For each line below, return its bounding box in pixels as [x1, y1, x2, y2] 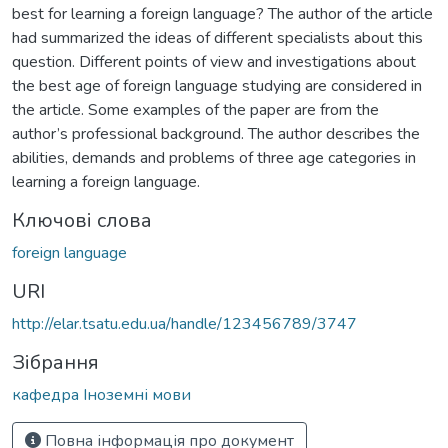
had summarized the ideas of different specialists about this [12, 26, 423, 49]
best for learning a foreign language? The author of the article [12, 2, 433, 25]
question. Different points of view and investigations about [12, 50, 416, 73]
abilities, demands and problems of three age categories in [12, 146, 416, 169]
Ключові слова [12, 206, 152, 234]
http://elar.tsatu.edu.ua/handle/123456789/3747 [12, 312, 357, 335]
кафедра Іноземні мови [12, 383, 191, 406]
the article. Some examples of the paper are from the [12, 98, 379, 121]
